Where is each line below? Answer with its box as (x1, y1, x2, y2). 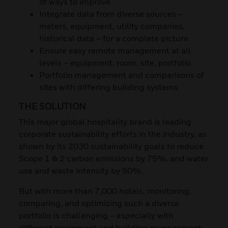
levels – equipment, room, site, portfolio (39, 57, 191, 68)
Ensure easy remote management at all (39, 45, 191, 55)
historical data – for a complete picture (39, 33, 189, 43)
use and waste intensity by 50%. (19, 165, 144, 176)
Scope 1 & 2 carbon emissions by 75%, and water (19, 153, 209, 163)
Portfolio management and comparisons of (39, 69, 205, 80)
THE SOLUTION (19, 100, 87, 111)
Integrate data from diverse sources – (39, 8, 183, 19)
